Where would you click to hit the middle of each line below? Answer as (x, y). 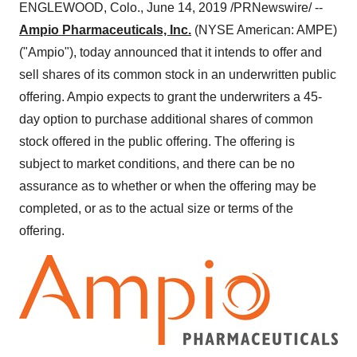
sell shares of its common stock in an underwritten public (178, 75)
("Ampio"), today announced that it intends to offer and (171, 52)
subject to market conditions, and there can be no (157, 164)
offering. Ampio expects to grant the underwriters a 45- (171, 97)
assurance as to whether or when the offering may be (168, 186)
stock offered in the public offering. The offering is (157, 141)
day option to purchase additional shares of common (166, 119)
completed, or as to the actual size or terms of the (156, 208)
